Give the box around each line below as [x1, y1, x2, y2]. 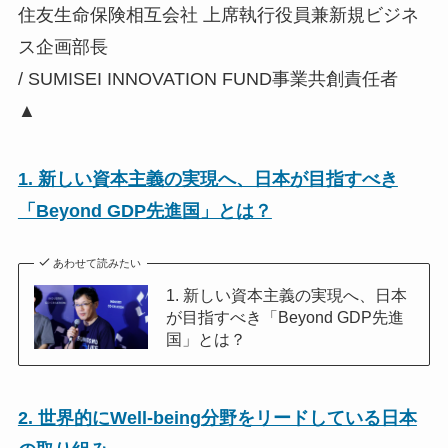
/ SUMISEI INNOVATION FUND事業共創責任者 [17, 69, 398, 90]
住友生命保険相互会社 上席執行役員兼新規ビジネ [17, 5, 419, 26]
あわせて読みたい [53, 256, 142, 269]
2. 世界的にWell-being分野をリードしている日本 [17, 407, 417, 428]
